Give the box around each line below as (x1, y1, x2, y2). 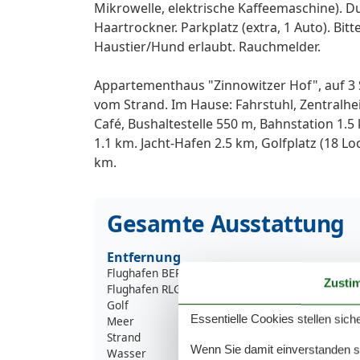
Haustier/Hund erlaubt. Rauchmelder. (94, 37, 321, 55)
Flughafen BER (107, 264, 182, 280)
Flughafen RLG (107, 280, 182, 297)
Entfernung (107, 247, 181, 266)
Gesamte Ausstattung (107, 207, 346, 239)
